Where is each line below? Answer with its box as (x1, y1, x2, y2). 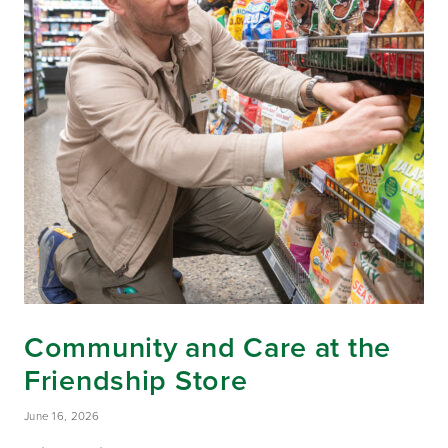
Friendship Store (24, 359, 248, 402)
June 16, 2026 (24, 407, 100, 425)
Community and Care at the (24, 326, 391, 369)
